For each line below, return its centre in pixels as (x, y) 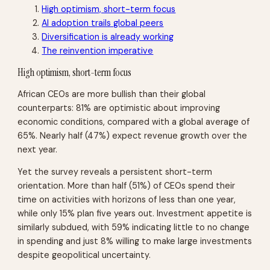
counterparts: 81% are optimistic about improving (119, 108)
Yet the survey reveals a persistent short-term (115, 172)
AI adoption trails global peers (103, 23)
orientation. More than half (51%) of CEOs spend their (127, 186)
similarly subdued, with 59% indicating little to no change (134, 227)
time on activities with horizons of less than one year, (127, 199)
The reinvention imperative (98, 51)
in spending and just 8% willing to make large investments (135, 241)
